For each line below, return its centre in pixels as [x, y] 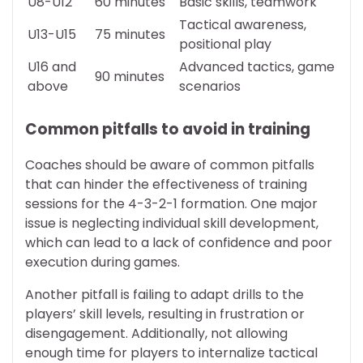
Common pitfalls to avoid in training [168, 129]
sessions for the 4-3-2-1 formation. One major [171, 204]
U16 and [52, 66]
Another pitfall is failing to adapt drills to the [164, 295]
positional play [225, 44]
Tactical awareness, [243, 24]
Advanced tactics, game [257, 66]
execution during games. [102, 263]
